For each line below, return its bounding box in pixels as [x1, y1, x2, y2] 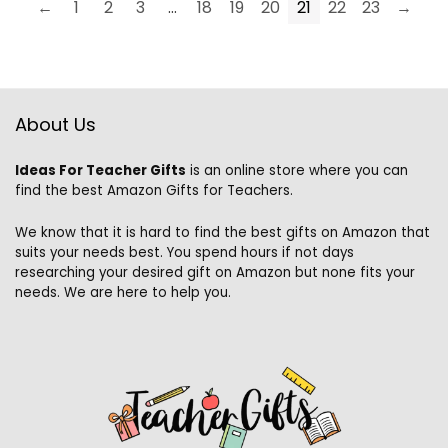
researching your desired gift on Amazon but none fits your [15, 263, 415, 282]
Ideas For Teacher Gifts [15, 161, 186, 180]
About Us [15, 112, 96, 137]
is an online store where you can [186, 161, 408, 180]
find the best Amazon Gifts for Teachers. [15, 181, 293, 200]
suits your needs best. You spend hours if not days [15, 243, 354, 262]
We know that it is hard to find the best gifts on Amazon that [15, 223, 430, 242]
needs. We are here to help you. [15, 283, 231, 302]
